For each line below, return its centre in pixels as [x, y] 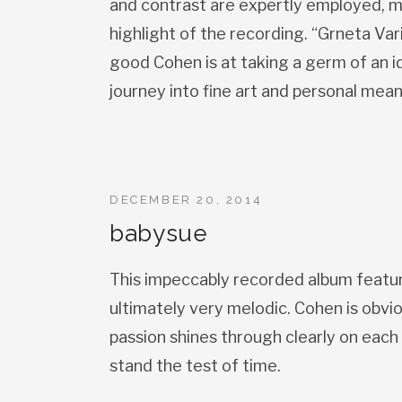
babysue [159, 233]
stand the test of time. [195, 366]
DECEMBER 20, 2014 [186, 200]
